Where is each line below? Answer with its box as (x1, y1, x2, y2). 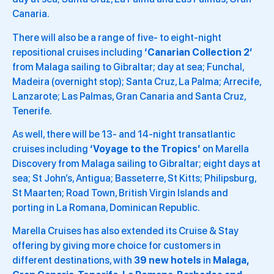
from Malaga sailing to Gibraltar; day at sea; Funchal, (12, 61, 244, 73)
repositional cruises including (12, 46, 144, 58)
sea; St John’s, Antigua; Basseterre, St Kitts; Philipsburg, (12, 172, 256, 184)
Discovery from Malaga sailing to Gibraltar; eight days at (12, 157, 261, 169)
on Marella (202, 143, 249, 155)
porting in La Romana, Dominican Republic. (12, 201, 200, 213)
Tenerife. (12, 105, 52, 117)
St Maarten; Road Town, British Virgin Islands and (12, 187, 228, 199)
